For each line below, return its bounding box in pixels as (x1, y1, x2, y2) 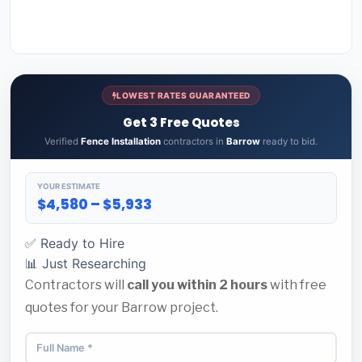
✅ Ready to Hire (25, 235, 124, 252)
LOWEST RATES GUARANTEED (116, 90, 250, 101)
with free (267, 277, 326, 293)
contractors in (161, 136, 226, 148)
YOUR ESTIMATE (37, 181, 100, 191)
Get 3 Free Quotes (122, 114, 240, 131)
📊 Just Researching (25, 255, 146, 272)
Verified (44, 136, 81, 148)
